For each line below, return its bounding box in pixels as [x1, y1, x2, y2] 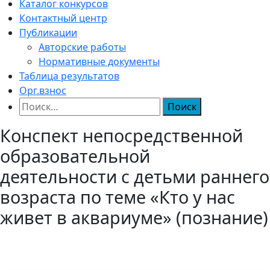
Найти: [19, 97, 51, 111]
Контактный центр [19, 11, 107, 25]
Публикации [19, 25, 77, 39]
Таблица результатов [19, 69, 119, 83]
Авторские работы [39, 40, 126, 54]
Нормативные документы [39, 54, 160, 68]
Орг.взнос [19, 83, 66, 97]
